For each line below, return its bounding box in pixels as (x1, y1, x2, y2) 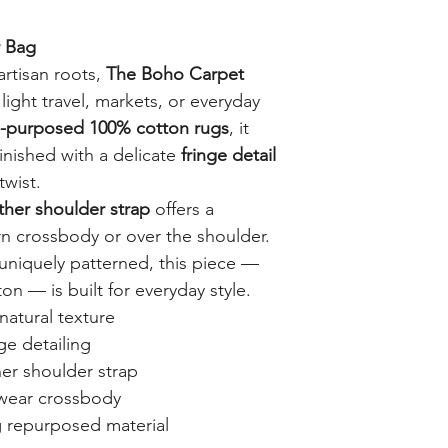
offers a (150, 198, 214, 220)
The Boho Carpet (106, 63, 244, 85)
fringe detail (176, 144, 276, 166)
